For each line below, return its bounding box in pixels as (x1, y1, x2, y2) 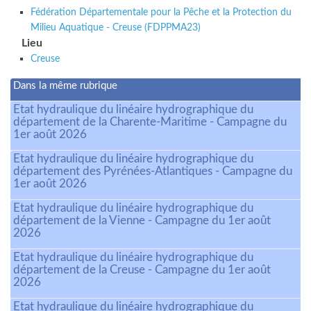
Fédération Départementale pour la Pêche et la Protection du (30, 7, 292, 18)
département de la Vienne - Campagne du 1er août (13, 215, 271, 227)
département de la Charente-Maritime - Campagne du (13, 116, 287, 128)
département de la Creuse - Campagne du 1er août (13, 264, 271, 276)
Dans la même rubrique (13, 81, 117, 92)
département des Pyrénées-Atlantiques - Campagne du (13, 165, 292, 178)
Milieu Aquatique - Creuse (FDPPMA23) (30, 22, 201, 33)
